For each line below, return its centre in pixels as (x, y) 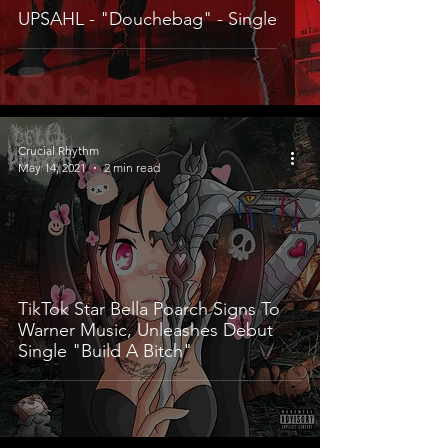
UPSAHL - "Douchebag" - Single (147, 19)
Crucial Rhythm (58, 150)
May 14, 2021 (52, 167)
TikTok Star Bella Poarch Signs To (149, 309)
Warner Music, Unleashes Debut (145, 330)
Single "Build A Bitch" (105, 351)
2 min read (132, 167)
